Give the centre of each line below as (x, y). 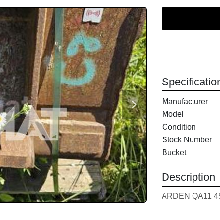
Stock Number (187, 140)
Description (188, 177)
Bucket (174, 152)
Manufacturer (185, 101)
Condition (179, 127)
